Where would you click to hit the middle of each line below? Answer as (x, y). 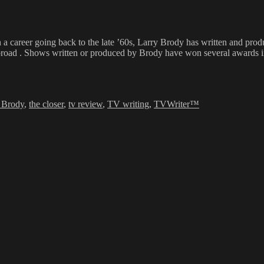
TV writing (128, 104)
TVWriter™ (176, 104)
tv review (85, 104)
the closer (46, 104)
